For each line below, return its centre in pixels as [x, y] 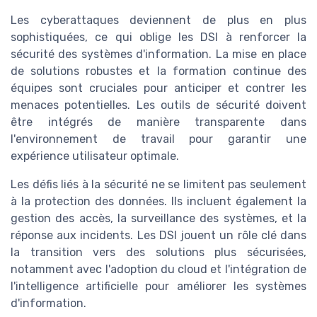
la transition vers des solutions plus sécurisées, [158, 252]
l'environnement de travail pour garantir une [158, 139]
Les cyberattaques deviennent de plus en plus [158, 20]
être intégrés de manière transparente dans [158, 122]
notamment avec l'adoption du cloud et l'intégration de [158, 269]
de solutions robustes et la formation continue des [158, 71]
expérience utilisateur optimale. [95, 156]
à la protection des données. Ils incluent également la [158, 201]
